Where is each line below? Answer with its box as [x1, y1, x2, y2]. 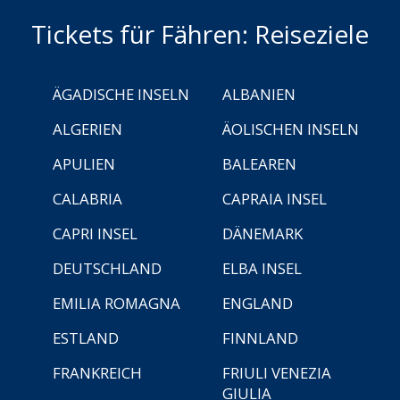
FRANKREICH [53, 362, 142, 383]
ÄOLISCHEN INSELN [222, 118, 359, 139]
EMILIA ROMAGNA [53, 292, 180, 313]
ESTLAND [53, 327, 119, 348]
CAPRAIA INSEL [222, 187, 327, 209]
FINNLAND [222, 327, 298, 348]
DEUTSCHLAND [53, 257, 162, 279]
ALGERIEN [53, 118, 122, 139]
